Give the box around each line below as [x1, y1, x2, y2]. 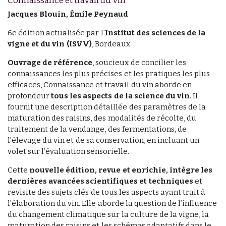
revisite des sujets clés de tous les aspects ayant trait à [8, 188, 206, 197]
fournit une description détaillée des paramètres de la [8, 102, 206, 112]
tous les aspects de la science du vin [49, 91, 190, 101]
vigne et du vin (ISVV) [8, 39, 92, 49]
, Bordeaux [91, 39, 130, 49]
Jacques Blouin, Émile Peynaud [8, 10, 129, 19]
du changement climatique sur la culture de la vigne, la [8, 210, 209, 219]
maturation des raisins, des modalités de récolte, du [8, 114, 197, 123]
